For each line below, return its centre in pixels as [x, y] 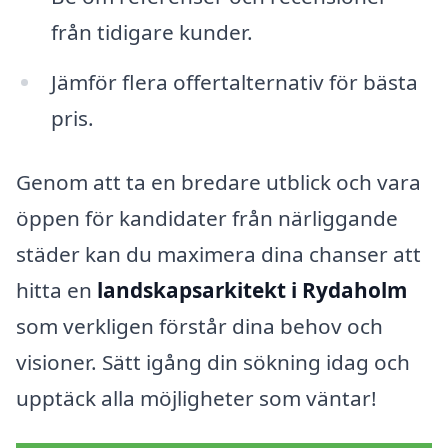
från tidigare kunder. [151, 31]
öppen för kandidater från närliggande [207, 217]
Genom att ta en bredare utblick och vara [218, 181]
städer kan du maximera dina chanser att [218, 253]
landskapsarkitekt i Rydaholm [252, 289]
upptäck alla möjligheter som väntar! [196, 397]
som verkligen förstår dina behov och [199, 325]
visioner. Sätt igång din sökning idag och [213, 361]
